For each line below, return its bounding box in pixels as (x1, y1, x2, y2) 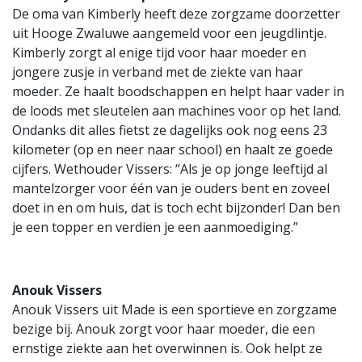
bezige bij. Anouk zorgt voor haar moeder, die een (12, 320, 315, 339)
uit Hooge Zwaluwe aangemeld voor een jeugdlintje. (12, 24, 326, 43)
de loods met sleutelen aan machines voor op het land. (12, 102, 341, 120)
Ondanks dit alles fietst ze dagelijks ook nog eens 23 (12, 121, 327, 140)
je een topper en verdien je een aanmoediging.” (12, 218, 298, 237)
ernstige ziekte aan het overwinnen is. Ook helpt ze (12, 339, 322, 358)
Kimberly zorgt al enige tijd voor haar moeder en (12, 44, 306, 62)
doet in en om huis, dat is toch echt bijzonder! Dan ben (12, 199, 340, 217)
